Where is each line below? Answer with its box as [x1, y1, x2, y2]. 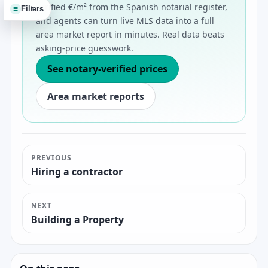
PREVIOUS [31, 153, 72, 163]
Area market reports [47, 90, 144, 103]
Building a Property [31, 213, 124, 227]
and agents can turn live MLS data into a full [36, 15, 214, 27]
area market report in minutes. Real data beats [36, 29, 224, 41]
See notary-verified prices [47, 62, 167, 76]
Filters [21, 4, 44, 14]
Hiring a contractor [31, 165, 123, 179]
